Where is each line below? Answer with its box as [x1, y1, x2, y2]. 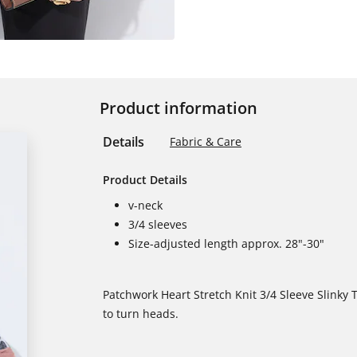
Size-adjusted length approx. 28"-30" [128, 236, 324, 251]
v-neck [128, 198, 163, 213]
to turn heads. [103, 306, 178, 321]
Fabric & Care [170, 134, 241, 149]
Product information [100, 97, 257, 119]
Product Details [103, 172, 187, 187]
